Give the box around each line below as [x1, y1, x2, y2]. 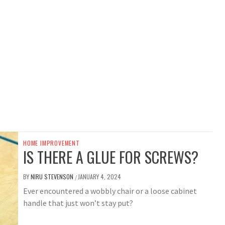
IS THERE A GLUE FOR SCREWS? [23, 146, 198, 169]
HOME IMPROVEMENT [23, 139, 80, 148]
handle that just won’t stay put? [23, 198, 133, 208]
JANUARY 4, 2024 [78, 172, 121, 181]
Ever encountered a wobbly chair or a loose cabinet [23, 186, 197, 196]
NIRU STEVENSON [31, 172, 75, 181]
